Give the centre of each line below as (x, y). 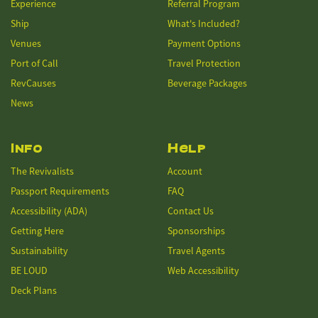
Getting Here (37, 231)
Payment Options (204, 43)
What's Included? (204, 23)
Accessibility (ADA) (49, 211)
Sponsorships (196, 231)
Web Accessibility (203, 270)
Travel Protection (204, 63)
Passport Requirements (60, 191)
